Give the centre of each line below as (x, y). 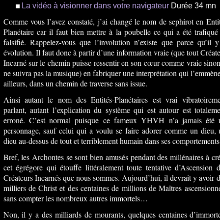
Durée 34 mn (192, 6)
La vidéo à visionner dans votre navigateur (94, 6)
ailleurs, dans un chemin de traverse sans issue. (75, 83)
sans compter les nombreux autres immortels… (75, 198)
